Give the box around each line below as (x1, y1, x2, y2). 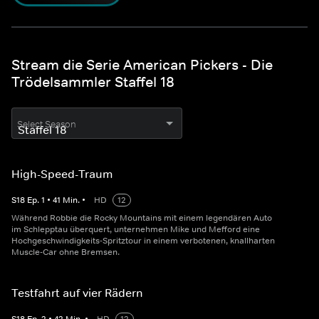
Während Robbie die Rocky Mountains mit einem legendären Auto (11, 212, 272, 224)
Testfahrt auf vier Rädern (11, 286, 143, 300)
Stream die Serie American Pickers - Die (11, 56, 273, 74)
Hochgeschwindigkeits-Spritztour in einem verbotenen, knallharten (11, 235, 275, 247)
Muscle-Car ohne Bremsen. (11, 246, 120, 258)
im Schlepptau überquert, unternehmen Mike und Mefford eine (11, 224, 260, 236)
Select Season (17, 118, 76, 131)
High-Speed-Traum (11, 167, 113, 182)
